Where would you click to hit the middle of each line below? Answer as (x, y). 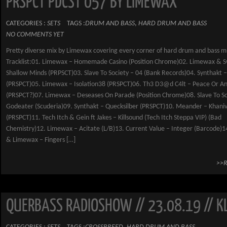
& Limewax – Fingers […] (41, 140)
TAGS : (76, 24)
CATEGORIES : (27, 24)
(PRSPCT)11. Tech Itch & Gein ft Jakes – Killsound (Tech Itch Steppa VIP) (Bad (114, 118)
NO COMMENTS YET (35, 35)
